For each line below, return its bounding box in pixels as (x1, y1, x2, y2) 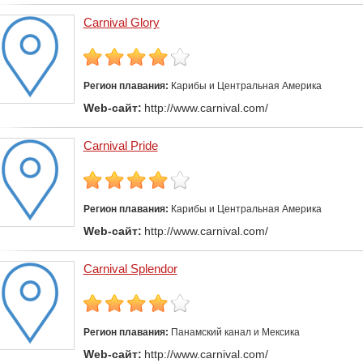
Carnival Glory (83, 15, 160, 30)
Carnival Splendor (83, 262, 177, 276)
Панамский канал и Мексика (170, 327, 300, 339)
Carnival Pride (83, 139, 158, 153)
